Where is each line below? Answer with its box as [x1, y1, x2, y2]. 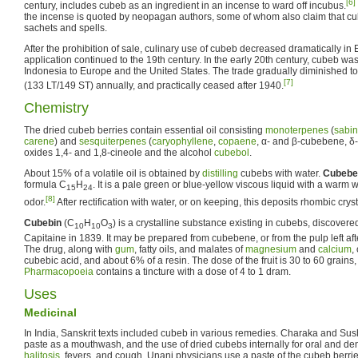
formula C [24, 178, 66, 190]
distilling [202, 167, 238, 179]
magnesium [245, 243, 296, 255]
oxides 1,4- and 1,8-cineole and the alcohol [24, 146, 214, 158]
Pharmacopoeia [24, 265, 93, 277]
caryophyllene [152, 135, 213, 147]
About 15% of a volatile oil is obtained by [24, 167, 202, 179]
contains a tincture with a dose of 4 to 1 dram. [93, 265, 291, 277]
